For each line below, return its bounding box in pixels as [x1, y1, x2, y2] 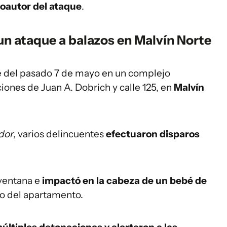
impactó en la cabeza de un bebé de [40, 175, 207, 186]
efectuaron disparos [106, 128, 200, 140]
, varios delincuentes [13, 128, 106, 140]
